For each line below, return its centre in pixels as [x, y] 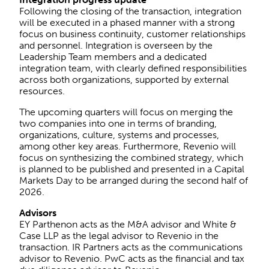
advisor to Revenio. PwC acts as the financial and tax [132, 258]
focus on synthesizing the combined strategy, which [131, 157]
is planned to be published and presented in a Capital [132, 169]
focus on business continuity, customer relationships [132, 34]
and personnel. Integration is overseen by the [116, 45]
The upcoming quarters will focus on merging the [126, 112]
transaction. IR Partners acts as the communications [131, 247]
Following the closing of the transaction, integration [130, 11]
